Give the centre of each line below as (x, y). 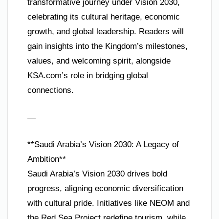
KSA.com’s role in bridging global (88, 76)
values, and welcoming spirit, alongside (99, 61)
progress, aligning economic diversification (105, 188)
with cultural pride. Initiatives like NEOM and (109, 203)
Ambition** (47, 159)
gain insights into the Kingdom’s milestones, (108, 46)
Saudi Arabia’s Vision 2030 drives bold (97, 174)
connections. (51, 90)
